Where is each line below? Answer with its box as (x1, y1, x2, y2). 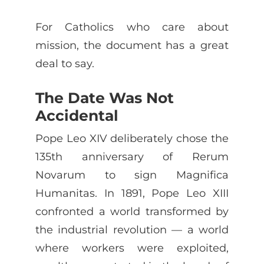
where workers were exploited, (35, 241, 229, 254)
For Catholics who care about (35, 20, 229, 33)
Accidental (35, 106, 118, 124)
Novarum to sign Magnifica (35, 168, 229, 181)
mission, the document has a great (35, 38, 229, 51)
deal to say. (35, 57, 94, 70)
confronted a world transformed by (35, 204, 229, 217)
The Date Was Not (35, 88, 174, 107)
